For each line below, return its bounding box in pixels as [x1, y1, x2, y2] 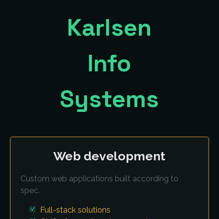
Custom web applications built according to [21, 174, 178, 183]
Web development [53, 149, 166, 163]
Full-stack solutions [40, 205, 110, 215]
